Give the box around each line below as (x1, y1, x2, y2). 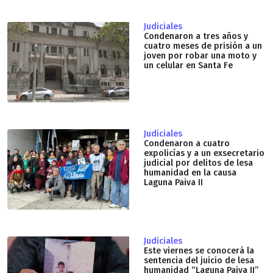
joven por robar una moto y (144, 50, 257, 61)
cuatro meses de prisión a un (144, 40, 262, 51)
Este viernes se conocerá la (144, 245, 254, 256)
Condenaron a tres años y (144, 30, 248, 41)
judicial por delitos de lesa (144, 157, 253, 168)
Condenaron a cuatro (144, 138, 230, 149)
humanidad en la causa (144, 167, 236, 178)
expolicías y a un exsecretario (144, 147, 264, 158)
